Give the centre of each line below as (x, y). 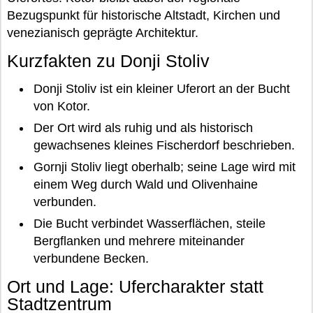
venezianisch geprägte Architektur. (103, 33)
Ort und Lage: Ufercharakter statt (135, 287)
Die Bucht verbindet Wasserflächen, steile (149, 224)
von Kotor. (61, 106)
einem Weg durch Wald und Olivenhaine (145, 185)
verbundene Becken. (91, 259)
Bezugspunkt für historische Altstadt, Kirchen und (144, 15)
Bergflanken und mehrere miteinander (139, 241)
